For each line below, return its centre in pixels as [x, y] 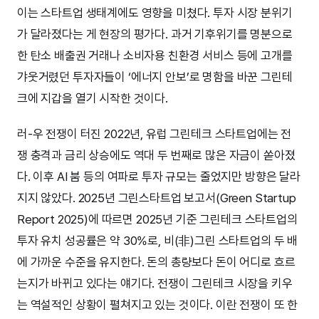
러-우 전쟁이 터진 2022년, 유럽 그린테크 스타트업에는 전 [155, 134]
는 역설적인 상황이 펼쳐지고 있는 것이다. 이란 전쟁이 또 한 [158, 305]
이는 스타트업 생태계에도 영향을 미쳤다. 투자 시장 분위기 [155, 13]
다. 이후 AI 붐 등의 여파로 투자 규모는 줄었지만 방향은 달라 [159, 177]
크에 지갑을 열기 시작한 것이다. [93, 99]
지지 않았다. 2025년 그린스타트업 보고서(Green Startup [157, 198]
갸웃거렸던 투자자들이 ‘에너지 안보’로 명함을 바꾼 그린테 [155, 77]
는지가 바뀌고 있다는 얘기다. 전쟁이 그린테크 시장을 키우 [155, 284]
